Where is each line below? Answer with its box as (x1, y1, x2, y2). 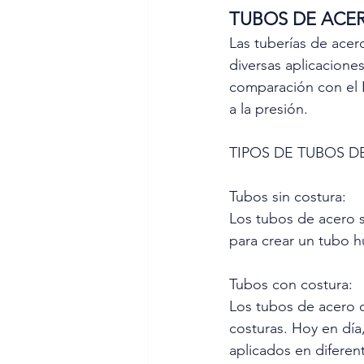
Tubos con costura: (229, 275, 353, 293)
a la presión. (229, 99, 308, 118)
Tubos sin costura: (229, 187, 346, 206)
